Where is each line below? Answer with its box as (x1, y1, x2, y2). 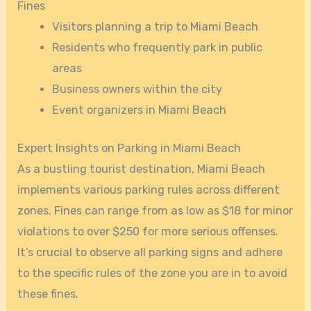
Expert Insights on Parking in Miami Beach (17, 141, 242, 155)
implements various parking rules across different (17, 183, 280, 196)
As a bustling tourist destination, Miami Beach (17, 162, 266, 176)
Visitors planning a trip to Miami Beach (51, 20, 258, 34)
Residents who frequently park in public (51, 41, 262, 55)
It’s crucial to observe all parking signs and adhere (17, 245, 283, 259)
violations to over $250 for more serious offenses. (17, 224, 279, 238)
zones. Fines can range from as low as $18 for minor (17, 203, 294, 217)
